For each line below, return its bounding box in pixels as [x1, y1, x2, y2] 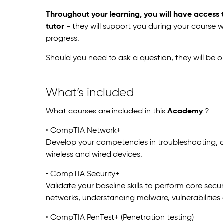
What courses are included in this [46, 108, 167, 116]
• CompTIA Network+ [46, 127, 121, 135]
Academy [167, 108, 203, 116]
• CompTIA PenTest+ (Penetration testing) [46, 214, 194, 222]
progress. [46, 34, 79, 43]
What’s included [46, 86, 134, 99]
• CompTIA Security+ [46, 170, 120, 179]
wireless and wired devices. [46, 151, 142, 159]
